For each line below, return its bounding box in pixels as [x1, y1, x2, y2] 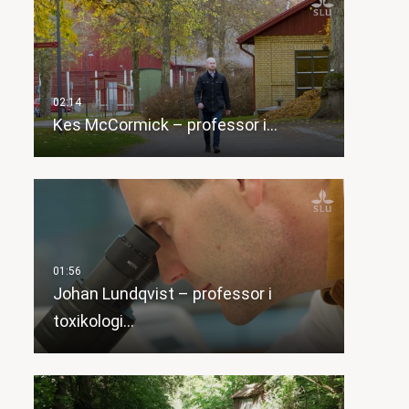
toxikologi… [52, 311, 134, 331]
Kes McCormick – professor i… [52, 115, 278, 135]
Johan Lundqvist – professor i [52, 284, 272, 304]
